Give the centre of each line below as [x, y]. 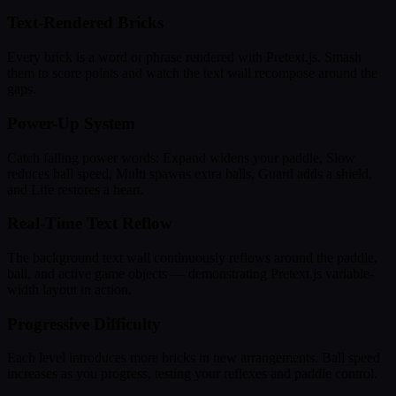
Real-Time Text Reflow [90, 224]
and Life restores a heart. [76, 189]
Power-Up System [71, 123]
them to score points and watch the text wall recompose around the [192, 73]
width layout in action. [69, 290]
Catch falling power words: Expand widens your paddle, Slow [181, 157]
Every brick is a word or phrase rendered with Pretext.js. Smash [184, 57]
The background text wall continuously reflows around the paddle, [192, 258]
